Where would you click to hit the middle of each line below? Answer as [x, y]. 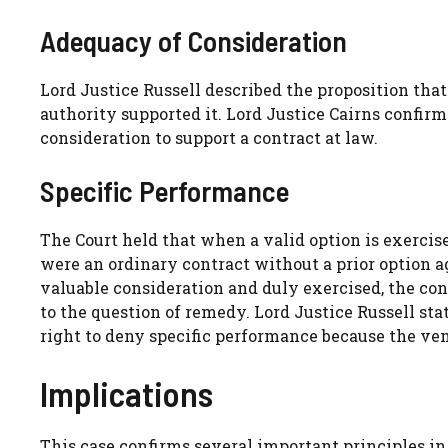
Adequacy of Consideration [193, 40]
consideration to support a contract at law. [209, 137]
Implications [126, 392]
